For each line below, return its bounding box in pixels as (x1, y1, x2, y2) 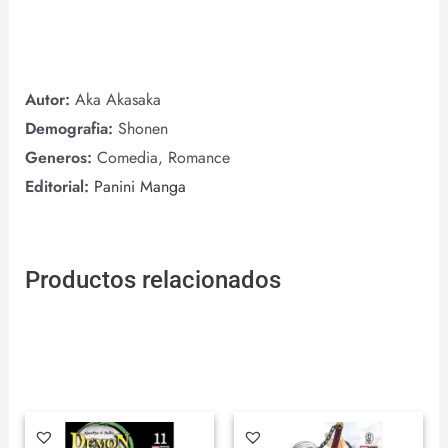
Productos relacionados (24, 266, 281, 295)
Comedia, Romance (96, 146, 230, 170)
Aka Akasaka (74, 88, 161, 112)
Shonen (117, 117, 168, 141)
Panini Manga (93, 175, 186, 199)
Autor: (24, 88, 75, 112)
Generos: (24, 146, 97, 170)
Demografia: (24, 117, 118, 141)
